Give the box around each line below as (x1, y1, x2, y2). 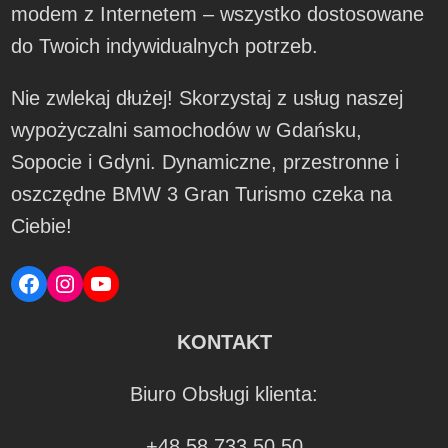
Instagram (52, 268, 159, 296)
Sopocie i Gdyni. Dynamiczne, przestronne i (11, 150, 400, 173)
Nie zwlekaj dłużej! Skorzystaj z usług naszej (11, 86, 404, 109)
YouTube (88, 268, 182, 296)
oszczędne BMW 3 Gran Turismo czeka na (11, 182, 393, 205)
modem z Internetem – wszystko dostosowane (11, 2, 425, 25)
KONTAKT (176, 330, 272, 353)
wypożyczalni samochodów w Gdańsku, (11, 118, 363, 141)
